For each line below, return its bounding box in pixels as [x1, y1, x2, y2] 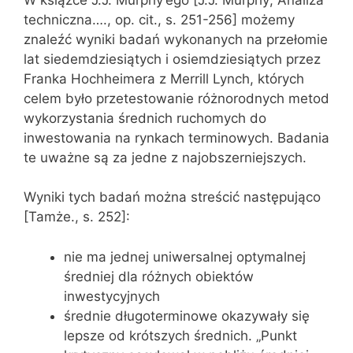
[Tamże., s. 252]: [24, 209, 130, 225]
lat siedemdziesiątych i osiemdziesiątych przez [24, 50, 321, 67]
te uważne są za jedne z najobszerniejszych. [24, 149, 307, 165]
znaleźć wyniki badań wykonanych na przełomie [24, 31, 328, 47]
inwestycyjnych [64, 288, 160, 304]
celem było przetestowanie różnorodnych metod [24, 90, 329, 106]
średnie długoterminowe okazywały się [64, 307, 310, 324]
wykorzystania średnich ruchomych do [24, 110, 266, 126]
